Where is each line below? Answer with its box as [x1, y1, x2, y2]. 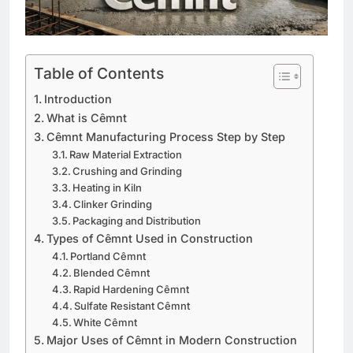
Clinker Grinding [73, 198, 153, 211]
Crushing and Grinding [72, 165, 183, 178]
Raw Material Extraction [69, 148, 183, 162]
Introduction [43, 92, 112, 106]
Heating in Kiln [72, 181, 143, 195]
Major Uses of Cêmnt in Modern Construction [46, 333, 297, 347]
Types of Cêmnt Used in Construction [46, 232, 253, 246]
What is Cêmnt [46, 111, 127, 125]
